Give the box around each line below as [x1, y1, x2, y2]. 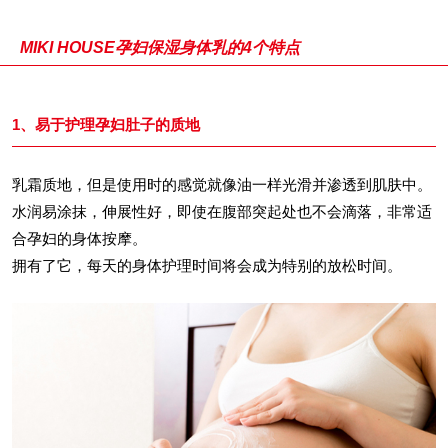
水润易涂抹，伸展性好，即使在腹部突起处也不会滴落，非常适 [12, 203, 432, 220]
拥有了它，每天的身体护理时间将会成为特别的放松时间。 [12, 257, 402, 274]
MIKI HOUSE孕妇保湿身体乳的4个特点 [20, 39, 300, 56]
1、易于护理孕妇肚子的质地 [12, 116, 200, 133]
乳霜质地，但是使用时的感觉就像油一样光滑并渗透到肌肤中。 [12, 176, 432, 193]
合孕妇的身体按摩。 [12, 230, 147, 247]
